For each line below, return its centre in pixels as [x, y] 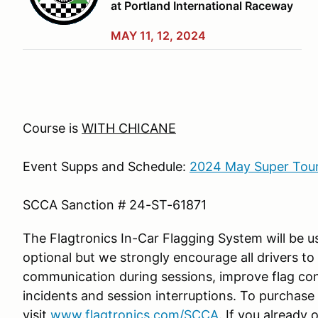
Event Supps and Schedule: [106, 166]
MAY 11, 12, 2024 [158, 35]
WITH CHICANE [129, 128]
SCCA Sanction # [76, 205]
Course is [52, 128]
